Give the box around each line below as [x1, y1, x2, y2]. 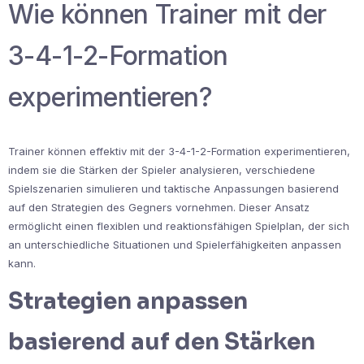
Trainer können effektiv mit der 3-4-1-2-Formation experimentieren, [8, 144, 350, 158]
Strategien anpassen [8, 286, 248, 315]
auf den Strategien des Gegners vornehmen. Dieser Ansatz [8, 200, 310, 214]
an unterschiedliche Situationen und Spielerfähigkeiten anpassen [8, 237, 341, 251]
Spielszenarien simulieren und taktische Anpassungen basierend [8, 181, 339, 195]
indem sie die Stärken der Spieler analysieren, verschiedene [8, 162, 315, 176]
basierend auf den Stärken [8, 327, 315, 356]
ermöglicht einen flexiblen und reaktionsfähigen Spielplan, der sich [8, 219, 349, 232]
